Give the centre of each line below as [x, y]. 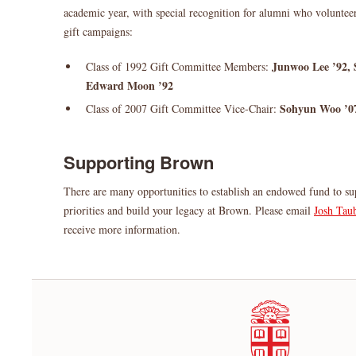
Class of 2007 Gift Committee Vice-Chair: [181, 108]
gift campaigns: [98, 31]
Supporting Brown [139, 162]
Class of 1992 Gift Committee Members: [177, 66]
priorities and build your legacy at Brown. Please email [189, 210]
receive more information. [122, 229]
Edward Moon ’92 [130, 85]
